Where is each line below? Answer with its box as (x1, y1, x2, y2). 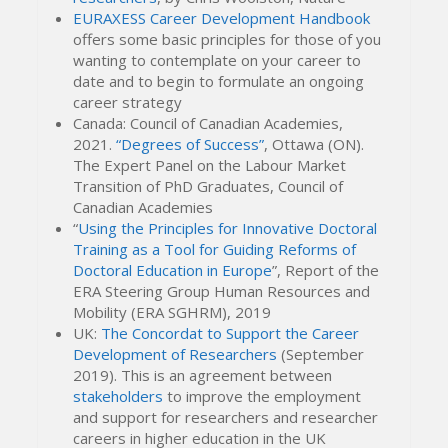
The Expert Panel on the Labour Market (73, 155, 347, 176)
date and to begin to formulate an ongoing (73, 71, 365, 92)
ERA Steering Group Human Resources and (73, 281, 371, 302)
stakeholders (73, 386, 164, 407)
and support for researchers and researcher (73, 407, 379, 428)
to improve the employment (163, 386, 362, 407)
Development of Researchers (73, 344, 278, 365)
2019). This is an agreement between (73, 365, 333, 386)
